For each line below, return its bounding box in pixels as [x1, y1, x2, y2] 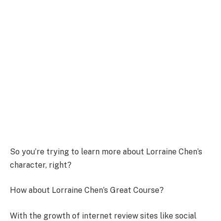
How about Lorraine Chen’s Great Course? [10, 185, 164, 195]
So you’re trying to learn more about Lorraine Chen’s [10, 147, 202, 156]
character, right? [10, 160, 72, 170]
